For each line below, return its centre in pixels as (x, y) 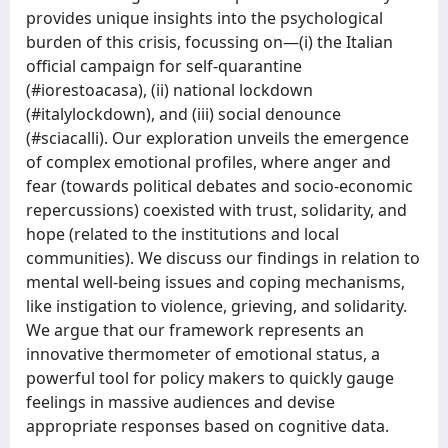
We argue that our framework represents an (195, 330)
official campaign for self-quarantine (164, 66)
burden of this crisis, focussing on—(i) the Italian (209, 42)
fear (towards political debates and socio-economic (219, 186)
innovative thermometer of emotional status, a (203, 354)
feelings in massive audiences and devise (180, 402)
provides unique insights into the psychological (204, 18)
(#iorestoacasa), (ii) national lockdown (169, 90)
